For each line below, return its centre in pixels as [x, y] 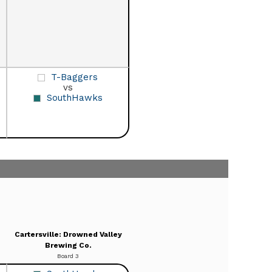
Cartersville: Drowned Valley [68, 234]
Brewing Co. [68, 245]
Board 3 [68, 256]
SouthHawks [74, 97]
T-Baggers [74, 77]
